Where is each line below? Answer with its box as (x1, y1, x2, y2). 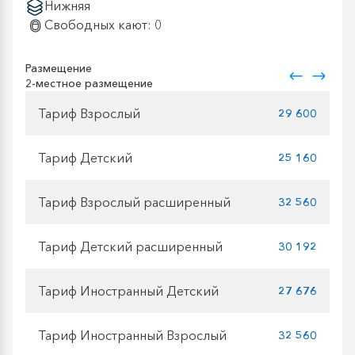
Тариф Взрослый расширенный (38, 193, 231, 210)
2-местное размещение (25, 76, 153, 91)
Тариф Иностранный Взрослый (38, 326, 227, 343)
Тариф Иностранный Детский (38, 282, 219, 299)
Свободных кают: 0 (44, 17, 162, 33)
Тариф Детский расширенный (38, 238, 223, 254)
